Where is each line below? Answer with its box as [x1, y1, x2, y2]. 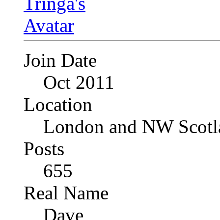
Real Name [24, 182, 109, 204]
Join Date [24, 50, 97, 71]
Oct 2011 [43, 72, 114, 93]
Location [24, 94, 92, 115]
